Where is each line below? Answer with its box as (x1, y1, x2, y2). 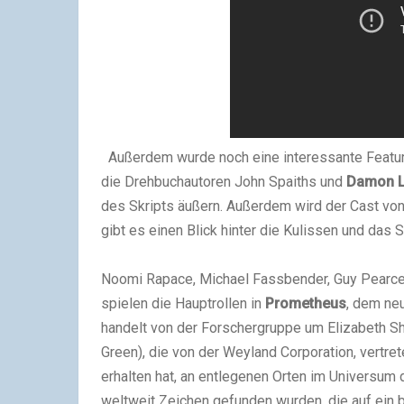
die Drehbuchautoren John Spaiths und (101, 173, 346, 190)
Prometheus (265, 295, 346, 312)
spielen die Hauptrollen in (101, 295, 265, 312)
